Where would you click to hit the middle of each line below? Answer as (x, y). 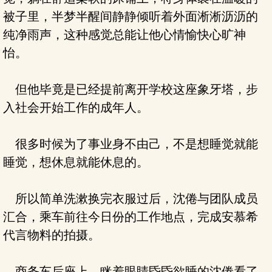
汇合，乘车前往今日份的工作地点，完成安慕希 (131, 217)
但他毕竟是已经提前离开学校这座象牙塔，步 (131, 89)
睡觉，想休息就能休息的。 (76, 162)
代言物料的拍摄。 (52, 235)
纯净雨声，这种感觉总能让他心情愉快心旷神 (124, 35)
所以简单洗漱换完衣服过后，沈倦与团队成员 (131, 199)
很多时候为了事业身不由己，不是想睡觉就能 (131, 144)
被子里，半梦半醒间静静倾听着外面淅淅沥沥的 (131, 16)
